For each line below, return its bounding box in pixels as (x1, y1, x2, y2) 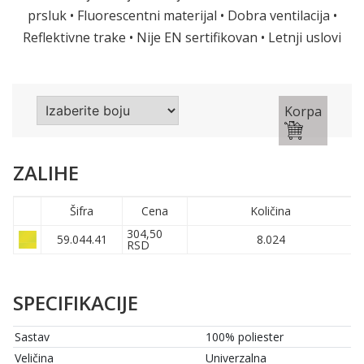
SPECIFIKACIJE (13, 289, 138, 317)
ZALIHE (13, 159, 79, 187)
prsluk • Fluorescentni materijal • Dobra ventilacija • (27, 6, 337, 25)
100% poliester (206, 329, 284, 345)
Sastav (15, 329, 50, 345)
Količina (250, 203, 291, 219)
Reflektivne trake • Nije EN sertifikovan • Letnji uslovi (23, 28, 341, 47)
